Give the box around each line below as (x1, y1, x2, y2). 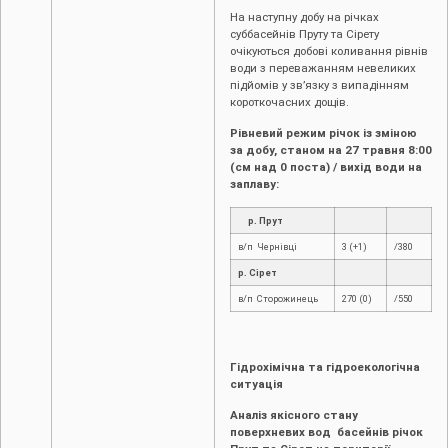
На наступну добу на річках (230, 9, 379, 24)
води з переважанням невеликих (230, 60, 416, 75)
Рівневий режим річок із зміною (230, 126, 417, 141)
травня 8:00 (359, 143, 432, 158)
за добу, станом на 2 (230, 143, 352, 158)
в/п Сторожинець (238, 293, 318, 305)
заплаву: (230, 177, 279, 192)
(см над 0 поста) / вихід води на (230, 160, 422, 175)
